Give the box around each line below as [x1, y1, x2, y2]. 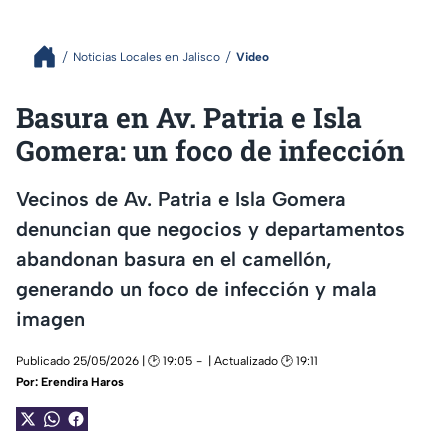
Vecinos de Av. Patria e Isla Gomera [16, 186, 346, 211]
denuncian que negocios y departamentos [16, 216, 405, 241]
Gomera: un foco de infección [16, 132, 405, 169]
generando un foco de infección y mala [16, 276, 377, 301]
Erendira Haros [41, 375, 124, 390]
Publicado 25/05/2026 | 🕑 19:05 [16, 354, 192, 369]
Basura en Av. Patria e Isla [16, 99, 362, 136]
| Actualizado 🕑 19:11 [208, 354, 318, 369]
